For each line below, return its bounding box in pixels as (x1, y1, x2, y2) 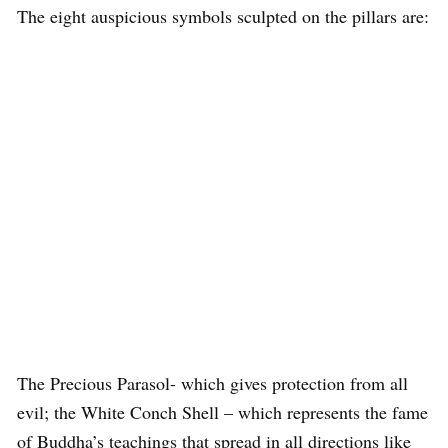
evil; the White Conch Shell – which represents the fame (17, 400, 428, 424)
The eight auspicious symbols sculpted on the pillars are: (17, 4, 429, 28)
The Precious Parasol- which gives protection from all (17, 371, 408, 395)
